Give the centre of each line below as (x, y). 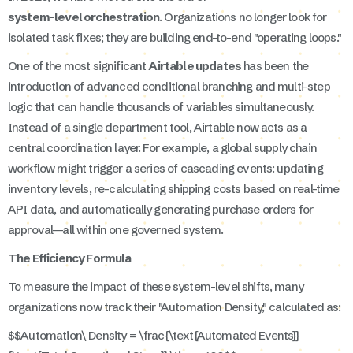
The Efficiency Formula (70, 258)
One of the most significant (78, 65)
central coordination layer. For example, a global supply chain (162, 147)
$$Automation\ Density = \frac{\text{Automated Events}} (154, 335)
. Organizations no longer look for (243, 17)
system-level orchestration (84, 17)
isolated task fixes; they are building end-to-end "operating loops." (175, 37)
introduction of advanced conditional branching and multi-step (169, 86)
